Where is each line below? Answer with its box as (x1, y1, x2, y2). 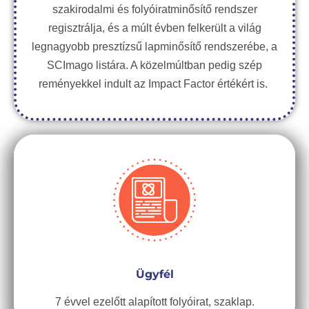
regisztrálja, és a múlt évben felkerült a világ (48, 22, 261, 34)
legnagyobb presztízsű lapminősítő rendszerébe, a (32, 41, 277, 52)
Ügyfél (135, 268, 174, 281)
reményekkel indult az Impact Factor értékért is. (39, 78, 270, 90)
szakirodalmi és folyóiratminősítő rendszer (52, 3, 257, 15)
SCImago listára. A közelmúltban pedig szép (47, 59, 262, 71)
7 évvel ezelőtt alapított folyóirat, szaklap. (54, 296, 255, 308)
